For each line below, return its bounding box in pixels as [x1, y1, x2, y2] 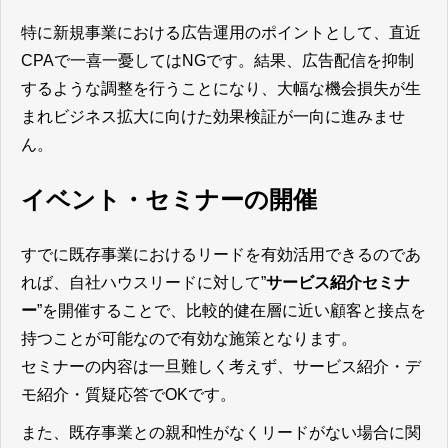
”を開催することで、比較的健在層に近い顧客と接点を [37, 301, 426, 319]
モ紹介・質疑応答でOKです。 [21, 385, 236, 403]
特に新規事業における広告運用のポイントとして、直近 [21, 23, 421, 41]
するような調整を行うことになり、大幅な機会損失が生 [21, 79, 421, 97]
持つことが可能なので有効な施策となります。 [21, 329, 357, 347]
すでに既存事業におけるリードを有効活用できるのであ [21, 245, 421, 263]
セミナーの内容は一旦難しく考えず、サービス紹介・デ [21, 357, 421, 375]
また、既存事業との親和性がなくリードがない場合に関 [21, 423, 421, 441]
